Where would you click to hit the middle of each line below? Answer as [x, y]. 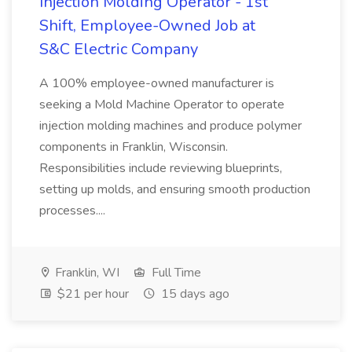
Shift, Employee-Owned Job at [147, 26]
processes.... [74, 211]
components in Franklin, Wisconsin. [134, 147]
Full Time [175, 273]
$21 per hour [92, 294]
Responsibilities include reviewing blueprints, [161, 168]
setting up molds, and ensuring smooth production [175, 189]
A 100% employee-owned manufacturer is [157, 83]
